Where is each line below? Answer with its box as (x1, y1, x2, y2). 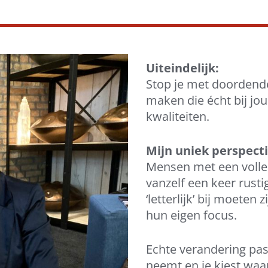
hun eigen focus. (146, 207, 240, 224)
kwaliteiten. (146, 108, 212, 125)
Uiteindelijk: (146, 60, 219, 77)
